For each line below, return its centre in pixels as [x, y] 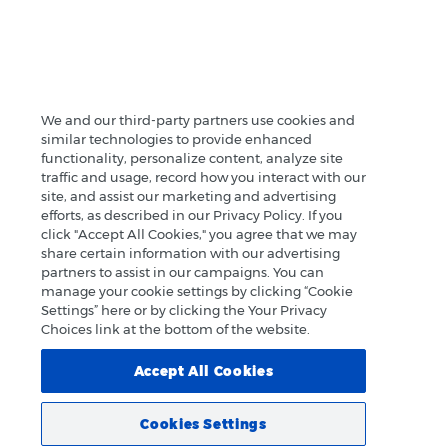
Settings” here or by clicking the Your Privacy [184, 309]
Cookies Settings [203, 424]
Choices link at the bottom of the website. [175, 328]
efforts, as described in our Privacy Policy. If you [192, 214]
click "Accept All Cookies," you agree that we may [199, 233]
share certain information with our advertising [190, 252]
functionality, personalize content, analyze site [192, 157]
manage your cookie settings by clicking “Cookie [197, 290]
